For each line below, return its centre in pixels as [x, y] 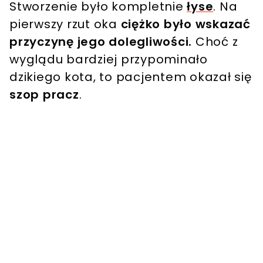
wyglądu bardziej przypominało [109, 59]
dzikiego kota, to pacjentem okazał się [131, 77]
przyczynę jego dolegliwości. [101, 41]
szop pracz [44, 94]
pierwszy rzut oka [65, 24]
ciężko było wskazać [186, 24]
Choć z [215, 41]
